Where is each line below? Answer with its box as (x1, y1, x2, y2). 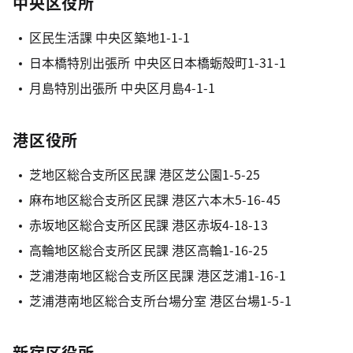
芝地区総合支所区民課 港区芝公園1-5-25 (28, 165, 261, 184)
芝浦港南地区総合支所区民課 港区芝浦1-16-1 (28, 266, 286, 284)
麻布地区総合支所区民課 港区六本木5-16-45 (28, 190, 281, 209)
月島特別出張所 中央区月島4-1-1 (28, 78, 216, 97)
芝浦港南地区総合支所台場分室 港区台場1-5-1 (28, 291, 292, 310)
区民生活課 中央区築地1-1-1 (28, 28, 191, 46)
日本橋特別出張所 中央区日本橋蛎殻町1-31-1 (28, 53, 286, 72)
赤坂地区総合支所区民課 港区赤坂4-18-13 (28, 215, 268, 234)
